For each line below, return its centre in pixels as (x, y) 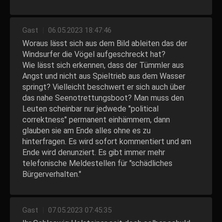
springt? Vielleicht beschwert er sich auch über (104, 87)
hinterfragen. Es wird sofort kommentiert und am (107, 141)
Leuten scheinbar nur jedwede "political (90, 109)
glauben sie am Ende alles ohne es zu (86, 131)
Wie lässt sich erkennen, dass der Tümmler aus (103, 65)
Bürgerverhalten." (52, 174)
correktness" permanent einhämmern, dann (96, 120)
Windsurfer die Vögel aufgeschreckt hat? (94, 54)
